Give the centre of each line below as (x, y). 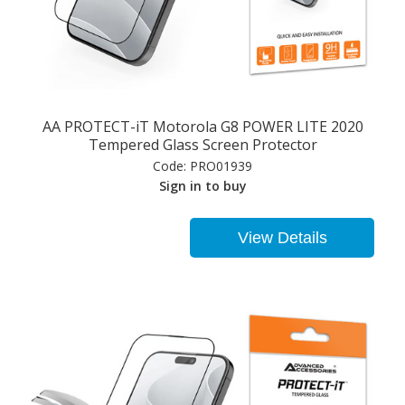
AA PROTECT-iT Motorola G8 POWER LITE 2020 (202, 127)
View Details (282, 238)
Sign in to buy (202, 186)
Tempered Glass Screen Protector (202, 145)
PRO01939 (219, 166)
